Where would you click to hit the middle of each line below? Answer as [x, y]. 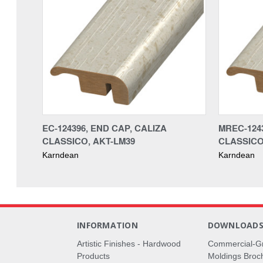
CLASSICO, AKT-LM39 [89, 141]
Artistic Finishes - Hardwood [129, 243]
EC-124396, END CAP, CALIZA [104, 128]
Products [94, 256]
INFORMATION [107, 225]
